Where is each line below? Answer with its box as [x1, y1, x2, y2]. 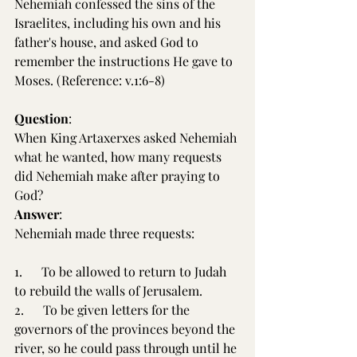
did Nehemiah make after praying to [14, 167, 223, 184]
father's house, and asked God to [14, 33, 202, 50]
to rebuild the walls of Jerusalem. [14, 282, 202, 299]
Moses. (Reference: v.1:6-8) [14, 72, 165, 88]
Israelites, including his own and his [14, 14, 224, 31]
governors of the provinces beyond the [14, 320, 238, 337]
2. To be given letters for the [14, 301, 193, 318]
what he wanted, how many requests [14, 148, 225, 165]
